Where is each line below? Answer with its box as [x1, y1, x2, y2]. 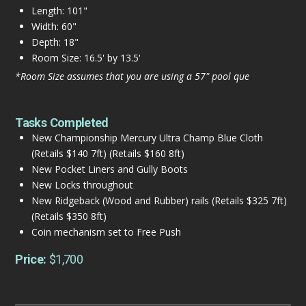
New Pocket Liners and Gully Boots [31, 162, 188, 176]
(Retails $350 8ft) [31, 209, 107, 223]
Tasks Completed [15, 115, 109, 130]
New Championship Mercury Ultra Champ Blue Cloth [31, 130, 263, 144]
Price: [15, 252, 49, 267]
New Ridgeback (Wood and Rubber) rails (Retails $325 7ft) [31, 193, 287, 207]
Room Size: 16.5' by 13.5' [31, 51, 141, 64]
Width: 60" [31, 19, 76, 33]
